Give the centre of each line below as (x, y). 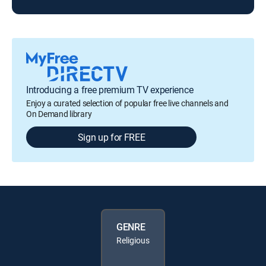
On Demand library (59, 113)
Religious (133, 240)
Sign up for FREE (111, 137)
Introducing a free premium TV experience (110, 89)
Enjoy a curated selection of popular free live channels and (127, 103)
